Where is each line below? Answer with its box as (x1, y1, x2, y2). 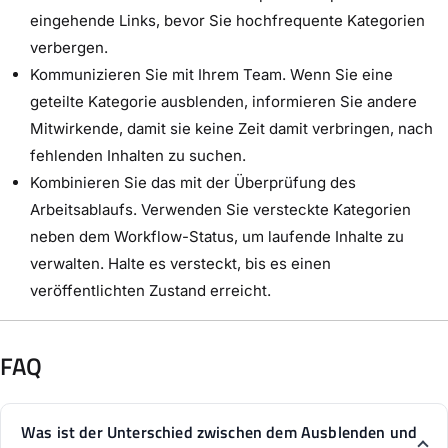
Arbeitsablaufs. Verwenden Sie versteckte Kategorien (30, 199, 411, 219)
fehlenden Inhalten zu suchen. (30, 145, 246, 165)
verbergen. (30, 37, 108, 57)
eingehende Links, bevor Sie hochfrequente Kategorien (30, 10, 425, 30)
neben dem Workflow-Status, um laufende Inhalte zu (30, 226, 404, 246)
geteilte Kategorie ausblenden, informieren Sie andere (30, 91, 417, 111)
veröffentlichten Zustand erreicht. (30, 280, 271, 300)
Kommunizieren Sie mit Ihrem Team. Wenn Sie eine (30, 64, 393, 84)
